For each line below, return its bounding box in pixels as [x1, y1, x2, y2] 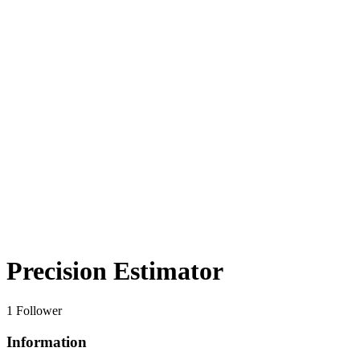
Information [6, 333, 87, 350]
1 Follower [6, 303, 62, 317]
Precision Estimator [6, 256, 223, 286]
